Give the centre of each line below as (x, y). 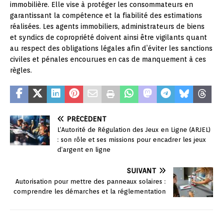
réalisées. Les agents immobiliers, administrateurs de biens (107, 26)
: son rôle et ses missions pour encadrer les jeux (132, 139)
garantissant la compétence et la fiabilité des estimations (106, 15)
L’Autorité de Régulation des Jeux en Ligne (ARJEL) (134, 129)
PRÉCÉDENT (87, 119)
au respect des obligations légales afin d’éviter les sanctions (111, 48)
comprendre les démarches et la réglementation (90, 191)
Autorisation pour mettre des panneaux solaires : (91, 181)
